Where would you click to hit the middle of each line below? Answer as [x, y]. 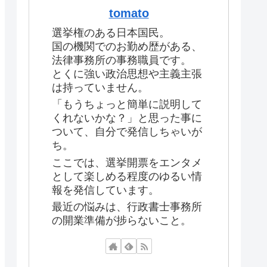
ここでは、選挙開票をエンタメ [127, 162]
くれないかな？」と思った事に [127, 118]
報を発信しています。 [105, 190]
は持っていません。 [100, 88]
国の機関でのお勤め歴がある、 [127, 47]
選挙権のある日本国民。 [111, 33]
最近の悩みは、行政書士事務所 [127, 207]
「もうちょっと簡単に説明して [127, 105]
